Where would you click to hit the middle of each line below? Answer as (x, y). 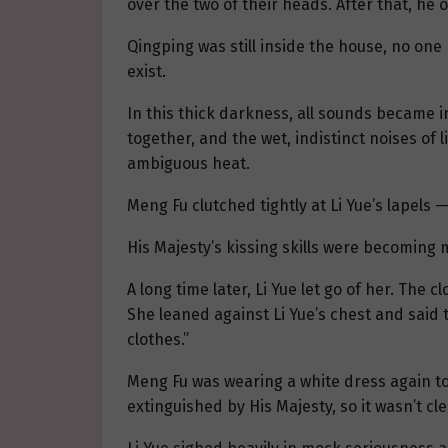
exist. (146, 72)
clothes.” (158, 340)
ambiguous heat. (188, 164)
